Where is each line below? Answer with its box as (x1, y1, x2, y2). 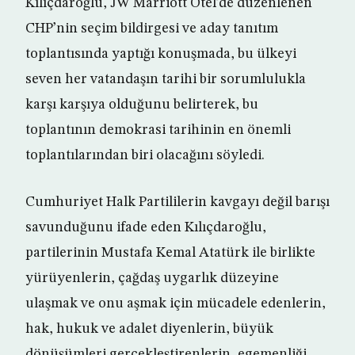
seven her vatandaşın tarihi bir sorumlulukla (25, 72, 306, 86)
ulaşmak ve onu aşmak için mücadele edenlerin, (25, 296, 326, 311)
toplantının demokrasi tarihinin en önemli (25, 123, 291, 137)
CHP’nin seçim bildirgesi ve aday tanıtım (25, 21, 278, 36)
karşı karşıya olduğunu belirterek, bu (25, 97, 258, 112)
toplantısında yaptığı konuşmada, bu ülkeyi (25, 47, 296, 61)
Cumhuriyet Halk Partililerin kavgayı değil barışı (25, 195, 330, 209)
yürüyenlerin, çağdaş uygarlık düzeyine (25, 271, 279, 285)
